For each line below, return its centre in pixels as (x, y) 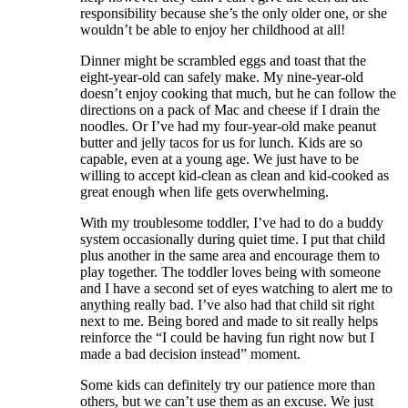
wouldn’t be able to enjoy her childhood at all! (213, 29)
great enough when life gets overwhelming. (204, 191)
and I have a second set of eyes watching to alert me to (236, 288)
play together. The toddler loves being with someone (230, 271)
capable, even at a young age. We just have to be (219, 158)
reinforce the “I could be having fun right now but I (227, 337)
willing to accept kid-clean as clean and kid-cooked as (235, 175)
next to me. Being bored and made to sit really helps (229, 321)
